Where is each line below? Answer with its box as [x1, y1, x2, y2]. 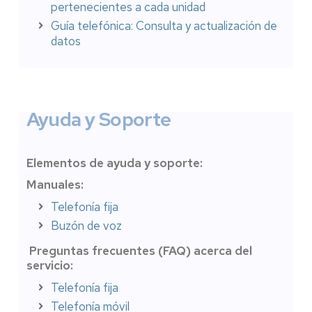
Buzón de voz [50, 217, 122, 233]
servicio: [26, 257, 73, 273]
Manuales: [26, 176, 84, 192]
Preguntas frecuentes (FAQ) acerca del [26, 242, 252, 258]
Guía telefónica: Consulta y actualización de [50, 18, 277, 33]
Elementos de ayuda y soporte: [26, 155, 205, 171]
